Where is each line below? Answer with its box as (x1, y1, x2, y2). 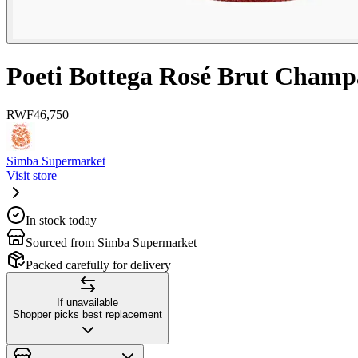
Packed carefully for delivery (26, 258, 171, 272)
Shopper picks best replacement (13, 308, 162, 321)
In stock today (26, 213, 97, 228)
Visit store (6, 169, 57, 183)
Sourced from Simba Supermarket (26, 236, 197, 250)
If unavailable (57, 296, 118, 309)
